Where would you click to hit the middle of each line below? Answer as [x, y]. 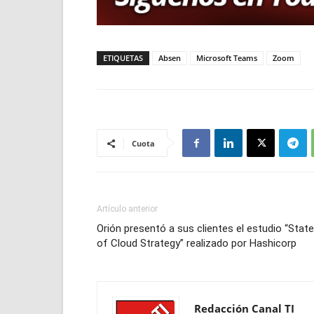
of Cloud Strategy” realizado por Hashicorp [197, 243]
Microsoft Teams [227, 58]
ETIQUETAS [123, 58]
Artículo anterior [127, 209]
